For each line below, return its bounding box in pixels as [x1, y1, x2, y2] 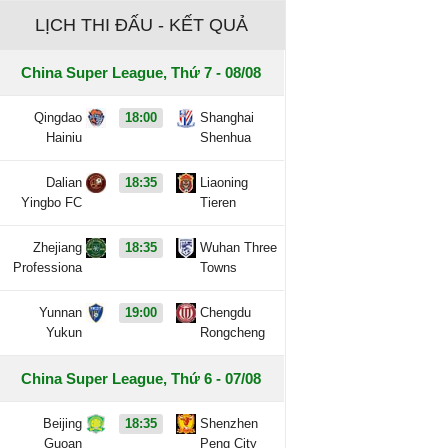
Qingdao [34, 110, 83, 125]
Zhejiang [33, 240, 83, 255]
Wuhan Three [200, 240, 278, 255]
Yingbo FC [21, 195, 83, 210]
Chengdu [200, 305, 252, 320]
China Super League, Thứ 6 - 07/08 [20, 370, 261, 387]
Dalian [46, 175, 83, 190]
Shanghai [200, 110, 255, 125]
